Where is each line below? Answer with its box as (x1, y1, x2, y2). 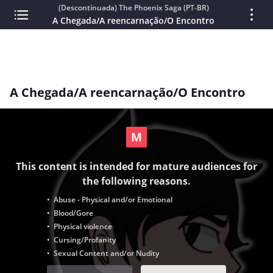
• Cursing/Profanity (47, 235, 116, 245)
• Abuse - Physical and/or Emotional (47, 194, 172, 205)
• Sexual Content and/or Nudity (47, 248, 159, 258)
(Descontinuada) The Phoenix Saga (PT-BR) (58, 2, 209, 13)
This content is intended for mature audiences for (16, 160, 257, 173)
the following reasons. (82, 174, 191, 188)
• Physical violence (47, 221, 112, 232)
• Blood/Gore (47, 208, 93, 218)
